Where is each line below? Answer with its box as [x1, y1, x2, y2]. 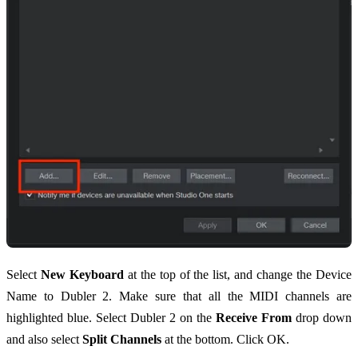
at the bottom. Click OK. [161, 332, 289, 347]
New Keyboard [40, 268, 124, 282]
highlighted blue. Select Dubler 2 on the [6, 311, 216, 325]
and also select [6, 332, 82, 347]
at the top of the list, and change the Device [123, 268, 352, 282]
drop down [292, 311, 352, 325]
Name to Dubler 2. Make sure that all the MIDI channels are [6, 289, 352, 304]
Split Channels [82, 332, 161, 347]
